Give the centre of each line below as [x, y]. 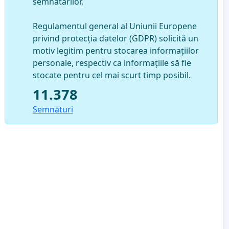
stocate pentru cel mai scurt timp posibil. [111, 75]
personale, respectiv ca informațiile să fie [112, 63]
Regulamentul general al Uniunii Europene [114, 26]
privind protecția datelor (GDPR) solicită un [115, 38]
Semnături [53, 109]
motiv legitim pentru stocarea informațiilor [116, 50]
